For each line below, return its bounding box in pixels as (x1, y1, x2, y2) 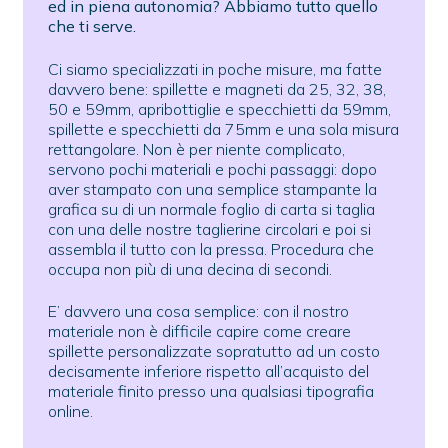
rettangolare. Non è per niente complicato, (47, 138, 345, 159)
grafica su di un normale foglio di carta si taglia (47, 198, 375, 219)
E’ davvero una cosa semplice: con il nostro (47, 301, 349, 322)
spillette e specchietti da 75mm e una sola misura (47, 118, 399, 139)
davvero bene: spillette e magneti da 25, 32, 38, (47, 78, 386, 99)
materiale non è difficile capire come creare (47, 321, 351, 342)
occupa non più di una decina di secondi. (47, 258, 332, 279)
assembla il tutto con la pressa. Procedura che (47, 238, 374, 259)
